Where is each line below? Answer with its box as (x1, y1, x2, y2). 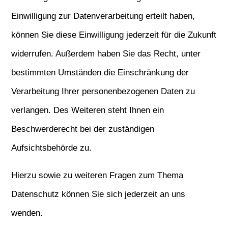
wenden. (11, 208, 43, 218)
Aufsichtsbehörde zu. (11, 143, 92, 153)
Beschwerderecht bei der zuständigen (11, 124, 155, 134)
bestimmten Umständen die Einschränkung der (11, 68, 189, 77)
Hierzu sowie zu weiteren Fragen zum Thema (11, 170, 184, 180)
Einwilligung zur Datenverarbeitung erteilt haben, (11, 11, 195, 21)
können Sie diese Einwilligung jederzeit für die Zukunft (11, 30, 217, 40)
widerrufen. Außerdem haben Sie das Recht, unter (11, 49, 201, 59)
